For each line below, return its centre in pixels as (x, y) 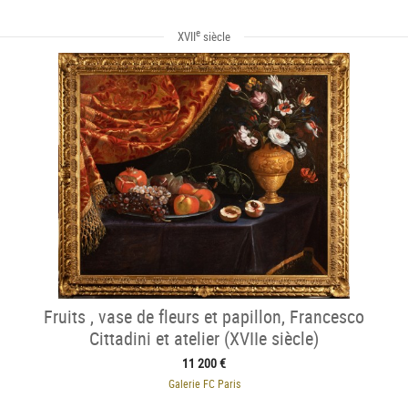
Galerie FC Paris (204, 383)
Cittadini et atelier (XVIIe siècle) (204, 338)
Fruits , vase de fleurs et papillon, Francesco (204, 316)
